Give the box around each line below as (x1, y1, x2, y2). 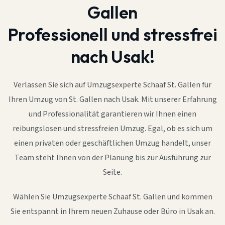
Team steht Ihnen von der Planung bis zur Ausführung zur (14, 152, 211, 163)
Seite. (103, 167, 122, 178)
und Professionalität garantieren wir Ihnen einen (29, 108, 196, 120)
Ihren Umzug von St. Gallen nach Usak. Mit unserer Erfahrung (8, 94, 217, 105)
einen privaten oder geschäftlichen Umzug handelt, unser (14, 138, 211, 149)
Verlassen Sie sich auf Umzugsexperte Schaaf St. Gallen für (14, 79, 211, 90)
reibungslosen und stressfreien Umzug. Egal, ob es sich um (13, 123, 212, 134)
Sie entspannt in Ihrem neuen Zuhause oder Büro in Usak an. (10, 206, 215, 217)
